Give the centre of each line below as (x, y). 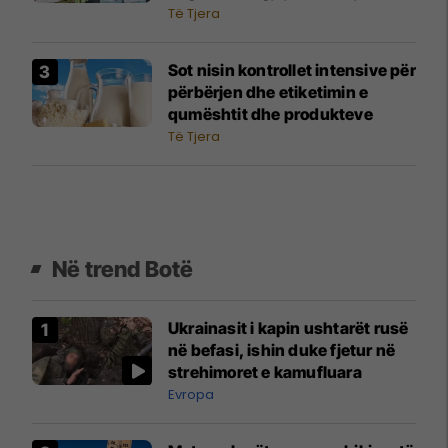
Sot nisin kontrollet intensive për (292, 70)
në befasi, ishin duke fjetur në (282, 350)
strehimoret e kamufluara (265, 372)
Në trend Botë (123, 269)
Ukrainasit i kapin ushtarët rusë (288, 328)
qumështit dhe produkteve (270, 114)
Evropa (191, 395)
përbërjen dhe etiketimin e (268, 92)
